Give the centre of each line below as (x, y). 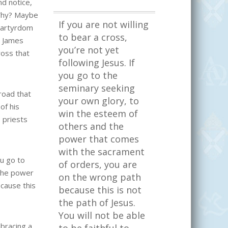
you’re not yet (89, 50)
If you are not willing (104, 25)
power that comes (99, 139)
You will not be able (102, 216)
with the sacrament (102, 152)
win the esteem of (98, 114)
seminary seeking (97, 88)
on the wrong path (100, 177)
